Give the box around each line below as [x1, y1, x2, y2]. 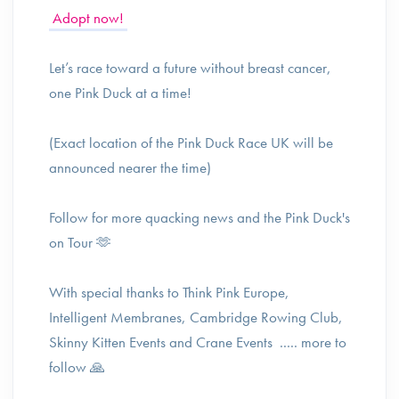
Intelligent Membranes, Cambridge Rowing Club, [49, 307, 343, 327]
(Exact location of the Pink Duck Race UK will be [49, 133, 333, 152]
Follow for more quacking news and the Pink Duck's [49, 208, 350, 227]
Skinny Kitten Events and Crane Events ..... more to [49, 332, 346, 352]
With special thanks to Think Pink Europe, [49, 282, 289, 302]
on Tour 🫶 [49, 232, 111, 252]
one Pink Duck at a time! [49, 83, 191, 102]
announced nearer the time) [49, 158, 211, 177]
